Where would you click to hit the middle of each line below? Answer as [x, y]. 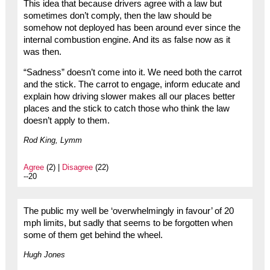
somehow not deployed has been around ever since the [132, 27]
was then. [42, 52]
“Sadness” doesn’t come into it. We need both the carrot [132, 73]
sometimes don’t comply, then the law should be [117, 15]
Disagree [77, 168]
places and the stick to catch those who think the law [126, 109]
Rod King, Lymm [52, 140]
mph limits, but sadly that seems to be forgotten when [128, 223]
